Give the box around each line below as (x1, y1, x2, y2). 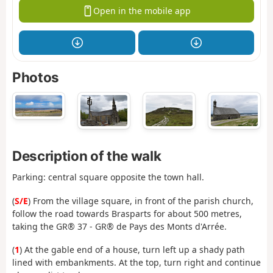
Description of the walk (12, 147, 161, 164)
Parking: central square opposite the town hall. (12, 171, 204, 183)
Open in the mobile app (93, 5, 191, 17)
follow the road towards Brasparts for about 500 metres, (12, 207, 242, 219)
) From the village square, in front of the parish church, (28, 194, 253, 207)
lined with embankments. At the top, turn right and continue (12, 257, 261, 269)
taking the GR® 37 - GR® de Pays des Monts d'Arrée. (12, 220, 227, 232)
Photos (12, 68, 59, 85)
